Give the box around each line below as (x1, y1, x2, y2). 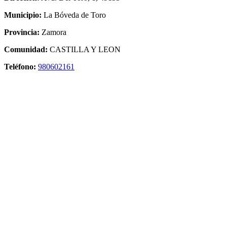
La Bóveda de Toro (42, 10, 106, 19)
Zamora (40, 27, 66, 36)
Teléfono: (4, 62, 36, 71)
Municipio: (4, 10, 42, 19)
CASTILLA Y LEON (48, 45, 121, 54)
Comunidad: (4, 45, 48, 54)
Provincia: (4, 27, 40, 36)
